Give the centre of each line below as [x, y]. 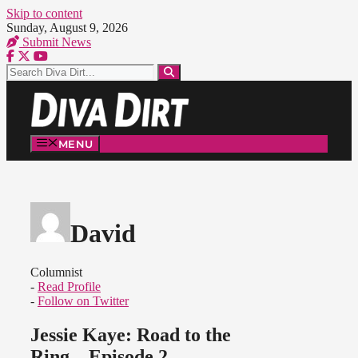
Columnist [56, 272]
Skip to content [44, 13]
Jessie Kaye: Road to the [131, 335]
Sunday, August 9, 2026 [67, 28]
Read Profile [69, 287]
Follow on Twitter [83, 301]
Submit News [55, 42]
